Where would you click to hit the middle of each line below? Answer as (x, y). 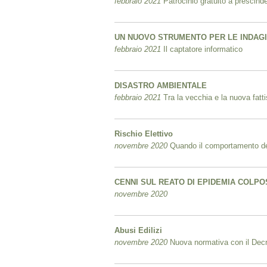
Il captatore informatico (202, 49)
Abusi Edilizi (138, 231)
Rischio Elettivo (144, 134)
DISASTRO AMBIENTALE (161, 86)
